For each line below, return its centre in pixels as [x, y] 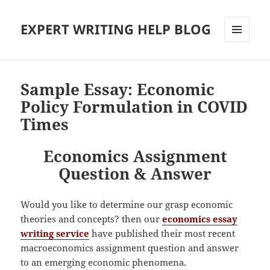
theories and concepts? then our [92, 219]
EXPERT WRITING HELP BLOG [116, 29]
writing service [55, 234]
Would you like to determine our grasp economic [127, 205]
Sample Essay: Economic [118, 89]
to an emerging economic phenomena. [104, 262]
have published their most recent [162, 234]
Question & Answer [135, 174]
